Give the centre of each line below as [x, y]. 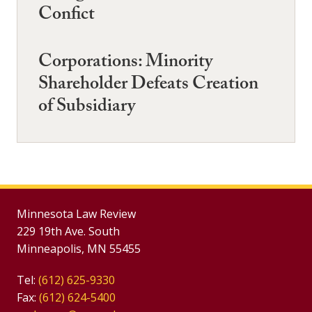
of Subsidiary [87, 108]
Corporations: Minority [125, 63]
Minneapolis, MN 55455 [79, 248]
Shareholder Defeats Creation [148, 85]
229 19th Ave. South [68, 231]
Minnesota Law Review [76, 213]
